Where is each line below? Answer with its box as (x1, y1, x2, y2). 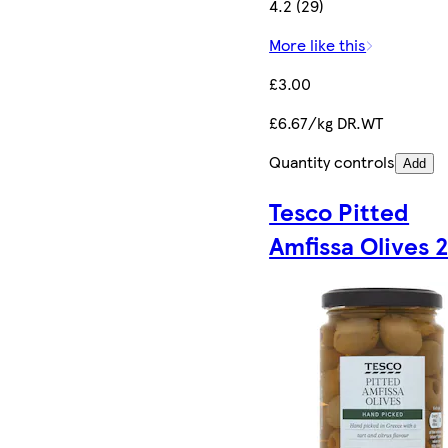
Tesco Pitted (269, 193, 410, 228)
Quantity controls (269, 149, 396, 173)
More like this (269, 32, 367, 56)
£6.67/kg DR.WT (269, 110, 384, 134)
